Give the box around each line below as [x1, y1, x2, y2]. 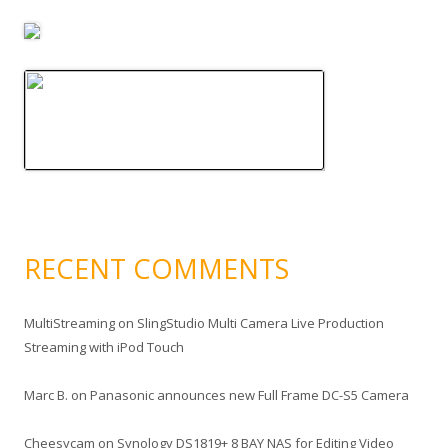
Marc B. [24, 386, 68, 404]
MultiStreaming [24, 314, 115, 332]
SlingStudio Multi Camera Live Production [137, 314, 384, 332]
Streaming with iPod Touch [24, 338, 184, 356]
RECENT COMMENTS [24, 250, 289, 287]
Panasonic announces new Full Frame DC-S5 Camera [90, 386, 409, 404]
